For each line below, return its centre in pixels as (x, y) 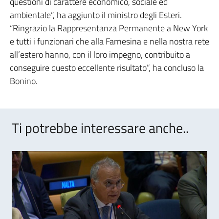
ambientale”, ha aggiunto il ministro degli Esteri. (96, 15)
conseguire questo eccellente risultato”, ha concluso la (107, 68)
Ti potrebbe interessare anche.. (100, 128)
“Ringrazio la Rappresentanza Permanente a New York (109, 28)
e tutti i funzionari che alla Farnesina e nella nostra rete (109, 41)
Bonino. (24, 81)
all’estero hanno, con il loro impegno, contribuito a (100, 55)
